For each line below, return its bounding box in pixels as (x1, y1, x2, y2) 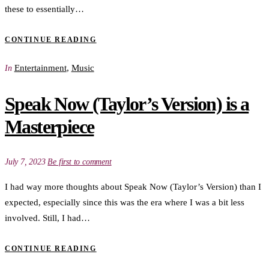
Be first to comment (47, 157, 112, 166)
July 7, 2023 (5, 157, 48, 166)
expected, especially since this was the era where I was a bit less (5, 197, 244, 207)
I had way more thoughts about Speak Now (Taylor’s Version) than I (5, 181, 261, 192)
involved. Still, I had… (5, 213, 90, 223)
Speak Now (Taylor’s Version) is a (5, 92, 249, 115)
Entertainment (14, 63, 67, 73)
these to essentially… (5, 4, 84, 14)
